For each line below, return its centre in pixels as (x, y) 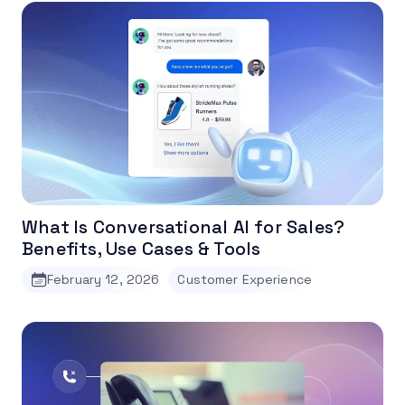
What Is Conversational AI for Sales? (184, 226)
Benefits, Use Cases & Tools (141, 248)
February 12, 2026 (104, 279)
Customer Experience (245, 279)
